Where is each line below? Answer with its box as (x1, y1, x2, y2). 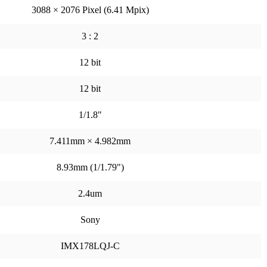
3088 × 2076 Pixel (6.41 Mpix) (31, 5, 149, 15)
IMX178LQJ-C (60, 241, 120, 251)
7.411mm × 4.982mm (49, 136, 131, 146)
